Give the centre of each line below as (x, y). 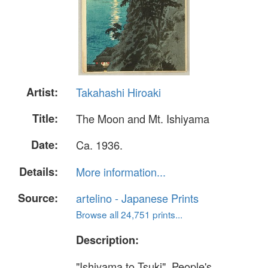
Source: (38, 198)
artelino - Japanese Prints (137, 198)
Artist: (42, 92)
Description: (107, 240)
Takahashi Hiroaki (118, 92)
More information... (121, 171)
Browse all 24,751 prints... (129, 214)
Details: (39, 171)
